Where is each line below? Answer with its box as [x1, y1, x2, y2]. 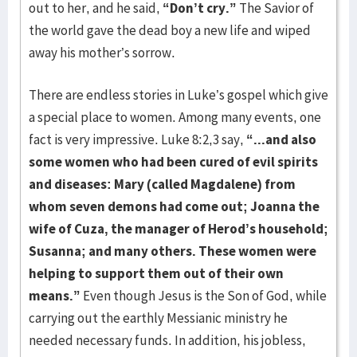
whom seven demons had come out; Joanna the [29, 198, 320, 215]
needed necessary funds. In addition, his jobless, [29, 331, 306, 349]
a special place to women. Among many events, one [29, 108, 321, 126]
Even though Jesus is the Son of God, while [80, 287, 327, 304]
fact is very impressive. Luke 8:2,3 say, [29, 131, 246, 148]
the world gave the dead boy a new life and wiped [29, 22, 311, 39]
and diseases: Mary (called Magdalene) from [29, 175, 296, 193]
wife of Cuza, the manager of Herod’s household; [29, 220, 328, 237]
